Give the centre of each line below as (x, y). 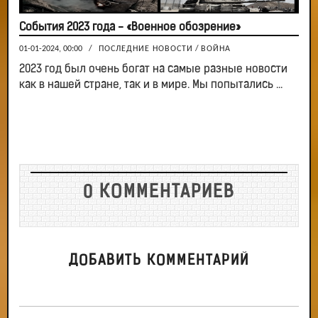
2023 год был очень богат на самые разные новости (153, 70)
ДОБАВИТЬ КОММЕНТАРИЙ (159, 262)
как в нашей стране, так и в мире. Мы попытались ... (151, 86)
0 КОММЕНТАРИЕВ (159, 193)
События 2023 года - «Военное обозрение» (130, 28)
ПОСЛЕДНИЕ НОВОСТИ (146, 49)
